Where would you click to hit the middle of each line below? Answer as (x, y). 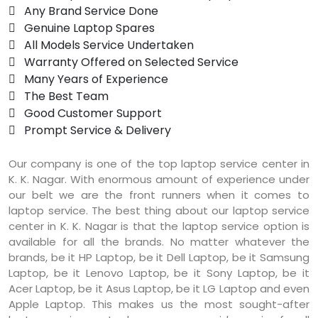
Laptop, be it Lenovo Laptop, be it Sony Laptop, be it (159, 273)
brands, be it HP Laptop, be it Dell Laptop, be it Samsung (159, 257)
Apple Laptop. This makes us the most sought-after (159, 304)
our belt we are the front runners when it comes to (159, 195)
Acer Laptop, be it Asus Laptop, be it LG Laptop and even (159, 289)
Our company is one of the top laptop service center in (159, 164)
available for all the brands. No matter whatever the (159, 242)
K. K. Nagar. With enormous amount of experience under (159, 179)
